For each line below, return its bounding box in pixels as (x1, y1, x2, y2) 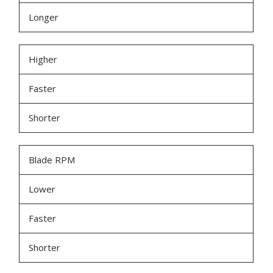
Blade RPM (29, 154, 76, 166)
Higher (29, 53, 58, 66)
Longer (29, 11, 59, 24)
